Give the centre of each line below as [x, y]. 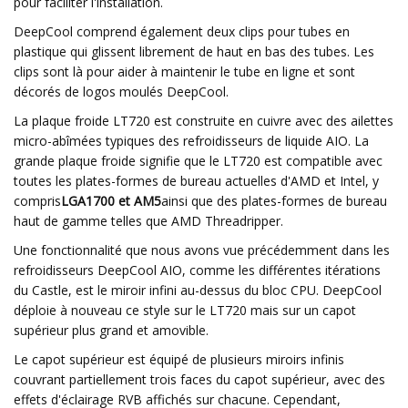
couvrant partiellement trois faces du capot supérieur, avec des [199, 379]
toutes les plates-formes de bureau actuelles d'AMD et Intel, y [196, 181]
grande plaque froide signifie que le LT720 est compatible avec [198, 161]
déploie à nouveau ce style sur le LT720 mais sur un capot [185, 310]
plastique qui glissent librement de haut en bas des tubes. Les [194, 51]
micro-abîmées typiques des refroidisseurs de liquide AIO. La [191, 141]
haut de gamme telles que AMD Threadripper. [148, 221]
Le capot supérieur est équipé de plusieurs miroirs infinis [179, 359]
